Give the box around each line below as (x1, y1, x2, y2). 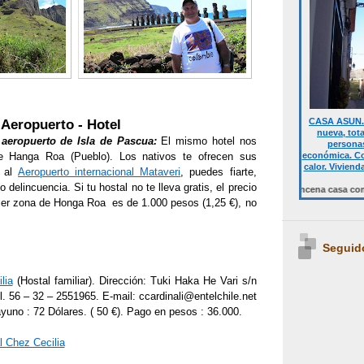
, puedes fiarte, (180, 165, 257, 178)
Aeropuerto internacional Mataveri (18, 165, 181, 178)
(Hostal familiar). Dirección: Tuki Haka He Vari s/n (12, 274, 257, 287)
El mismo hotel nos (161, 134, 257, 147)
